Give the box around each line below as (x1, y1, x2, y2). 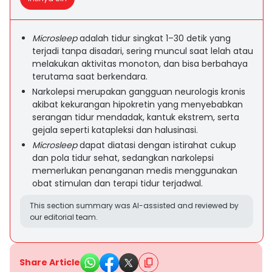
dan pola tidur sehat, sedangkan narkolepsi (32, 152, 214, 164)
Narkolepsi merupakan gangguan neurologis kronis (32, 86, 245, 98)
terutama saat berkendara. (32, 70, 148, 83)
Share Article (19, 256, 80, 268)
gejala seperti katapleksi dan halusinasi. (32, 124, 198, 136)
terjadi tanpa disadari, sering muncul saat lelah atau (32, 45, 253, 57)
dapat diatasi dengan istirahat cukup (77, 139, 236, 151)
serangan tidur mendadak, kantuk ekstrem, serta (32, 111, 239, 123)
